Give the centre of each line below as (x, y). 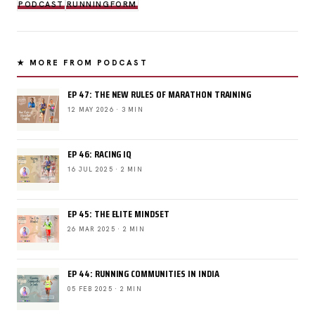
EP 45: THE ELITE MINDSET (118, 213)
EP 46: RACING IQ (100, 154)
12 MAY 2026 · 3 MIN (105, 109)
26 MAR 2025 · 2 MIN (106, 229)
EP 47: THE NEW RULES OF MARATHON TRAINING (160, 94)
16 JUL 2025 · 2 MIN (105, 169)
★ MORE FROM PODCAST (82, 62)
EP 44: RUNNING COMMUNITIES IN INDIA (143, 273)
